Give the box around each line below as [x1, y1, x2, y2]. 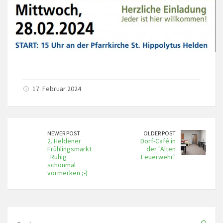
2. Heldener [47, 136, 81, 145]
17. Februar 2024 [32, 84, 81, 93]
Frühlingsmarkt [47, 144, 92, 153]
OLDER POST [143, 129, 176, 137]
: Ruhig [47, 152, 67, 161]
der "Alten [146, 144, 176, 153]
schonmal [47, 160, 76, 169]
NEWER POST [47, 129, 80, 137]
